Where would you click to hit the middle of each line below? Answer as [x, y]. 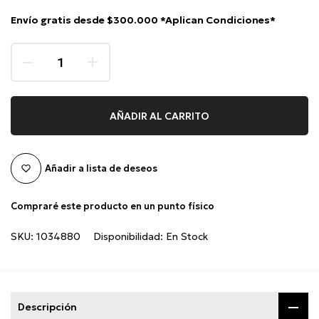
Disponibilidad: [130, 237]
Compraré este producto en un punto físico [113, 206]
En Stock [187, 237]
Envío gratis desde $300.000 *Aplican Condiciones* [143, 20]
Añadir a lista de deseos [101, 168]
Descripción [47, 307]
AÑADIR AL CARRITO [159, 116]
